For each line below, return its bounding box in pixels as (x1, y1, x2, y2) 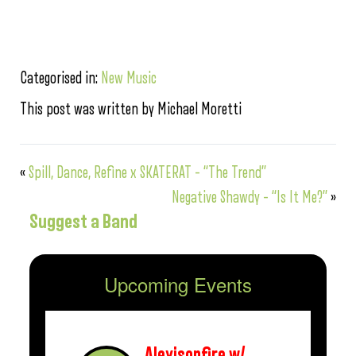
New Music (101, 70, 157, 87)
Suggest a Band (29, 211, 137, 232)
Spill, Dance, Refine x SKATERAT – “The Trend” (29, 164, 266, 181)
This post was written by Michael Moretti (20, 101, 242, 118)
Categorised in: (20, 70, 101, 87)
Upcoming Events (104, 270, 252, 298)
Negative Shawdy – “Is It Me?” (172, 189, 327, 206)
